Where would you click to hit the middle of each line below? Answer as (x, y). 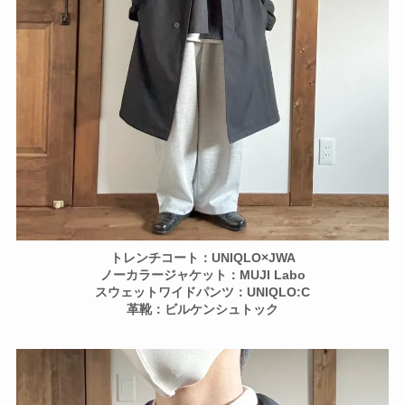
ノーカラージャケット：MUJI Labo (202, 275)
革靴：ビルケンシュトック (202, 309)
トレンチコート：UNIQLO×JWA (202, 258)
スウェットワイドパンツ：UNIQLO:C (202, 292)
